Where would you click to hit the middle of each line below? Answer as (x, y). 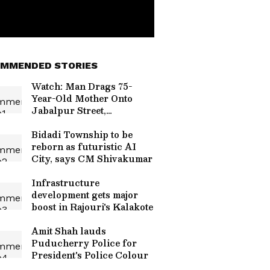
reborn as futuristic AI (84, 146)
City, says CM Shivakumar (92, 159)
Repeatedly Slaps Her (81, 122)
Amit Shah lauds (69, 231)
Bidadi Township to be (82, 134)
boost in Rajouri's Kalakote (92, 207)
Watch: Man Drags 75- (82, 86)
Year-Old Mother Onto (82, 98)
